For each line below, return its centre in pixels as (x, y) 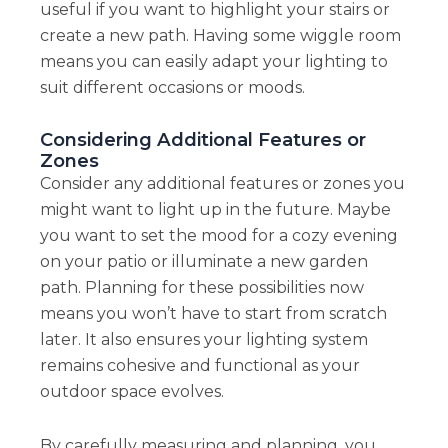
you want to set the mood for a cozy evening (218, 236)
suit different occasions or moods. (172, 88)
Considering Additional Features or (202, 140)
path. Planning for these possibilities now (201, 288)
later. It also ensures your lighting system (203, 340)
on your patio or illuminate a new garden (203, 262)
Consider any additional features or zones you (222, 184)
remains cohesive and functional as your (199, 366)
